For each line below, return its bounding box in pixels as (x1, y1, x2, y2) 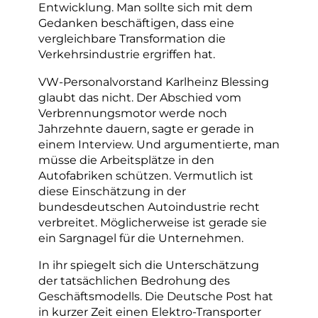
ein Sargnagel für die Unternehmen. (38, 230, 243, 245)
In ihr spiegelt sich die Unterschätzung (38, 257, 259, 272)
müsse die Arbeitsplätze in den (38, 152, 214, 167)
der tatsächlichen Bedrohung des (38, 273, 230, 287)
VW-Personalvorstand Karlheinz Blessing (38, 74, 269, 89)
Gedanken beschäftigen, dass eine (38, 16, 234, 31)
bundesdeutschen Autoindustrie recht (38, 199, 260, 214)
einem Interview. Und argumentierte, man (38, 136, 280, 151)
